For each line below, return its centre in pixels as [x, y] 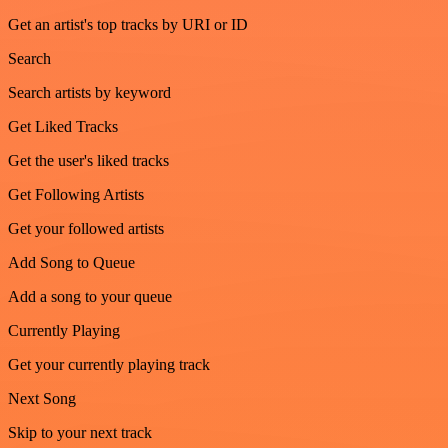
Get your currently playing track [109, 364]
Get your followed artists [86, 228]
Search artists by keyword [89, 92]
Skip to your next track [80, 432]
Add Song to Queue [71, 262]
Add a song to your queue [90, 296]
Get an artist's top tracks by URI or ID [128, 24]
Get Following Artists [76, 194]
